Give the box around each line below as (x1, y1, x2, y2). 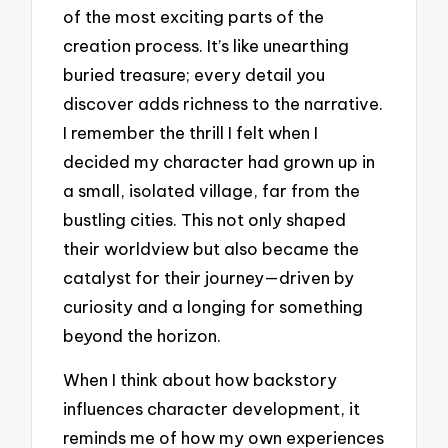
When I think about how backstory (63, 369, 338, 391)
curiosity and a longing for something (63, 295, 364, 317)
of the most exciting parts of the (63, 5, 325, 27)
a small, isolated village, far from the (63, 179, 361, 201)
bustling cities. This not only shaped (63, 208, 347, 230)
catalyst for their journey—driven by (63, 266, 355, 288)
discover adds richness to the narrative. (63, 92, 384, 114)
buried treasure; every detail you (63, 63, 326, 85)
